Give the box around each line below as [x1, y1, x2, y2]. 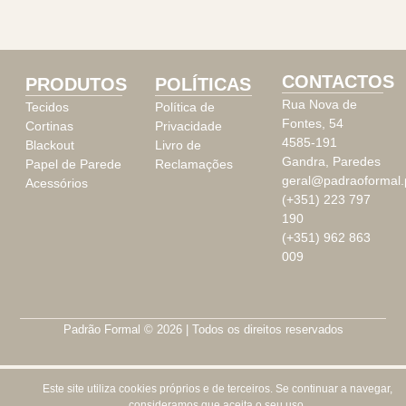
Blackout [25, 137, 74, 152]
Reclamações [154, 156, 233, 171]
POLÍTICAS [154, 73, 251, 94]
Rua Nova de [281, 96, 357, 111]
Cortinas [25, 118, 73, 133]
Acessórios [25, 175, 88, 190]
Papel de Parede [25, 156, 121, 171]
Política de [154, 99, 215, 114]
